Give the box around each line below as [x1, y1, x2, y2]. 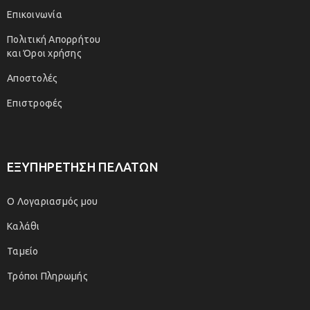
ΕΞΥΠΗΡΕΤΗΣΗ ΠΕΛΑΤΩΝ [7, 160, 158, 174]
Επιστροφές [7, 98, 63, 109]
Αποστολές [7, 73, 58, 84]
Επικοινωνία [7, 9, 62, 20]
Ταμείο [7, 246, 39, 257]
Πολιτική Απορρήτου [7, 34, 101, 45]
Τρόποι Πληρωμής [7, 271, 88, 282]
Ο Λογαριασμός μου [7, 196, 98, 207]
